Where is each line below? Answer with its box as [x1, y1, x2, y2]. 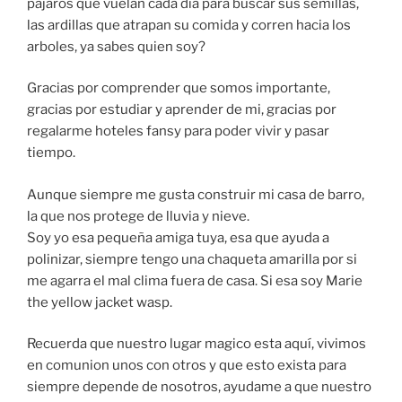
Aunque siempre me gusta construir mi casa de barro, [27, 186, 364, 203]
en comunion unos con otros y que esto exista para [27, 357, 346, 374]
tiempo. [27, 144, 75, 162]
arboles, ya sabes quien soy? [27, 38, 205, 55]
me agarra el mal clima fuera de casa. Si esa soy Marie [27, 272, 363, 289]
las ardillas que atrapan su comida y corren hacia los [27, 16, 351, 33]
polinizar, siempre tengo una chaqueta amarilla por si [27, 250, 357, 267]
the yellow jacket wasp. [27, 293, 172, 310]
